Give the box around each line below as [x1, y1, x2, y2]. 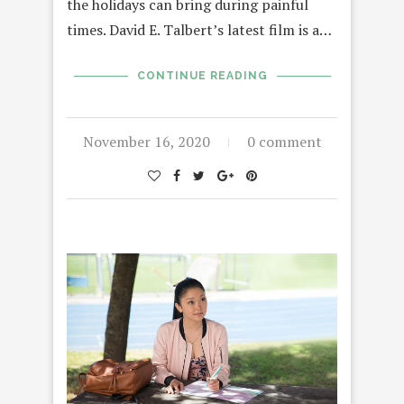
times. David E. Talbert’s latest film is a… [67, 20, 332, 41]
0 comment [246, 132, 322, 152]
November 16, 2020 [82, 132, 210, 152]
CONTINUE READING [136, 69, 268, 83]
